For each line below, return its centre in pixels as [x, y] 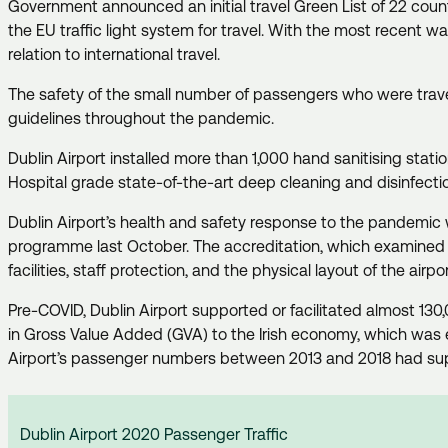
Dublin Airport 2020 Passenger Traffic [154, 435]
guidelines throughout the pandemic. [143, 119]
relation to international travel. [118, 55]
